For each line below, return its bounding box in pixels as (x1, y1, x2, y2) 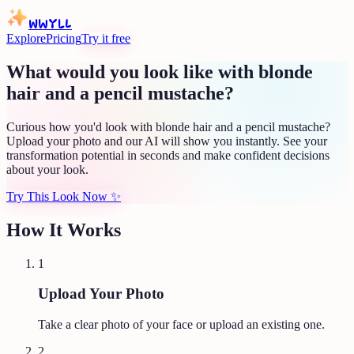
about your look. (6, 162, 88, 176)
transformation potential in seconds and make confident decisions (6, 148, 330, 162)
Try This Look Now (6, 189, 107, 203)
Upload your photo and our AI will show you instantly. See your (6, 134, 327, 148)
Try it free (81, 32, 130, 45)
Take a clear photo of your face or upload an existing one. (38, 318, 325, 332)
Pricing (46, 32, 81, 45)
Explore (6, 32, 46, 45)
